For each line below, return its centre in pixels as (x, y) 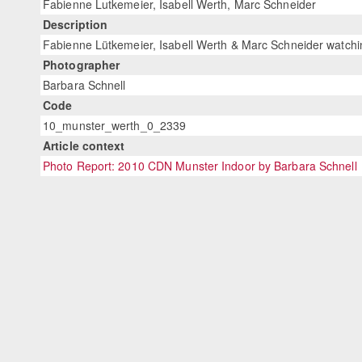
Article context (84, 146)
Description (76, 25)
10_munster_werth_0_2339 (115, 126)
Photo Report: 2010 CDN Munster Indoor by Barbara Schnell (200, 166)
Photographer (82, 65)
